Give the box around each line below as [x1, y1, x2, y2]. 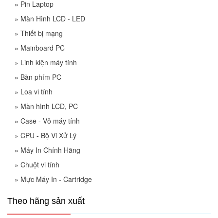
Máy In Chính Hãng [20, 145, 80, 155]
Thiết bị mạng [20, 28, 63, 38]
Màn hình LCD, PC [20, 101, 78, 111]
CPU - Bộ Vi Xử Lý [20, 130, 76, 140]
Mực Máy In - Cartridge [20, 174, 92, 184]
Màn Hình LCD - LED [20, 14, 85, 23]
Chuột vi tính [20, 160, 59, 169]
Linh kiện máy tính [20, 57, 77, 67]
